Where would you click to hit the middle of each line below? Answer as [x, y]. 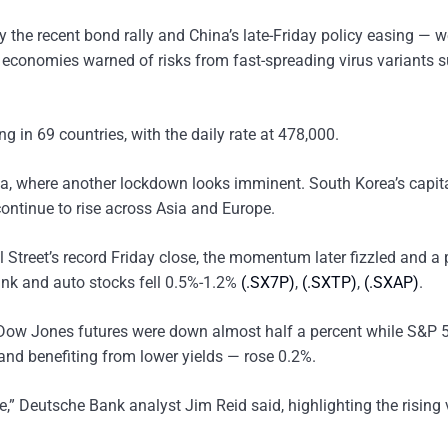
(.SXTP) [329, 282]
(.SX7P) [268, 282]
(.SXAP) [391, 282]
